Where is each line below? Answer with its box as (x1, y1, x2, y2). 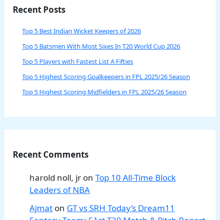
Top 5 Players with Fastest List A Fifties (22, 56, 134, 66)
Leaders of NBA (29, 184, 90, 195)
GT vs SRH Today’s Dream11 (67, 202, 175, 214)
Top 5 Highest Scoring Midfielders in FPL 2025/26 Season (22, 87, 187, 96)
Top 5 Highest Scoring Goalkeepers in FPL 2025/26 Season (22, 72, 191, 81)
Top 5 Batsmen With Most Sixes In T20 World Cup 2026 (22, 41, 181, 51)
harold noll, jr (29, 171, 82, 183)
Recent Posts (13, 3, 66, 15)
